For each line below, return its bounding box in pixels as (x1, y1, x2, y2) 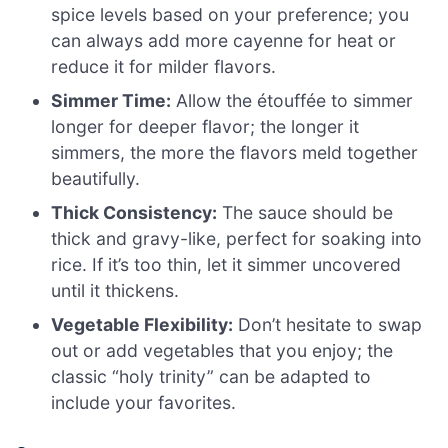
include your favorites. (51, 391, 237, 413)
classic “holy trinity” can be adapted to (51, 365, 372, 387)
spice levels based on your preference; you (51, 3, 410, 25)
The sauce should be (217, 201, 394, 223)
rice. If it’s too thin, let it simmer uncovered (51, 253, 402, 275)
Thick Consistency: (51, 201, 218, 223)
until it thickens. (51, 279, 180, 301)
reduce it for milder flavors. (51, 55, 277, 77)
